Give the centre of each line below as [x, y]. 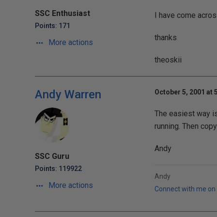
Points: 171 [53, 26]
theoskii [168, 60]
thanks [165, 38]
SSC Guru [52, 156]
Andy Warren [68, 94]
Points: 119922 [58, 169]
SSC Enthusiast [62, 13]
